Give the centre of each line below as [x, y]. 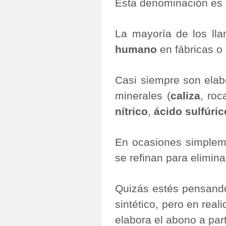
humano [136, 49]
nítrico [132, 111]
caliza [185, 96]
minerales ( [143, 96]
